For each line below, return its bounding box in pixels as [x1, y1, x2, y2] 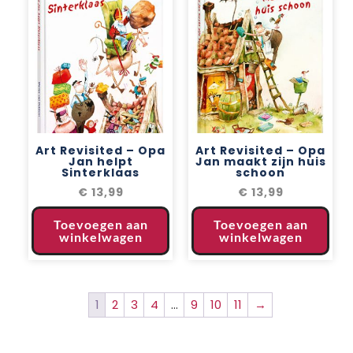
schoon [236, 164, 285, 180]
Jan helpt [68, 153, 133, 169]
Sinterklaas [61, 164, 139, 180]
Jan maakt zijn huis [195, 153, 326, 169]
